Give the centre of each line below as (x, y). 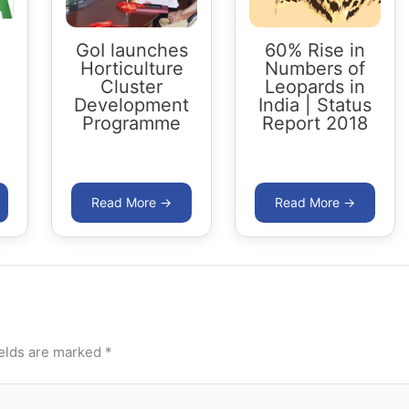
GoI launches (131, 50)
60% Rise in (315, 50)
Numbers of (315, 68)
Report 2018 (315, 123)
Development (131, 105)
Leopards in (315, 86)
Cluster (131, 86)
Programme (131, 123)
